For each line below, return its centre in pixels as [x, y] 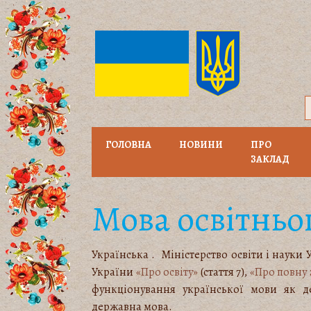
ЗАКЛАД [270, 159]
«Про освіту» [167, 272]
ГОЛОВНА [128, 145]
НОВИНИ [201, 145]
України [114, 272]
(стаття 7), [224, 272]
